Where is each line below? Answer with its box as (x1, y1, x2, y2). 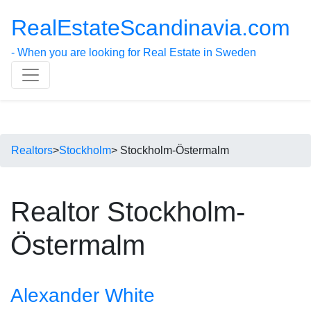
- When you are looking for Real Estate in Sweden (11, 47, 256, 58)
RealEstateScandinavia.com (11, 15, 290, 40)
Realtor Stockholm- (10, 196, 245, 227)
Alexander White (10, 285, 155, 306)
